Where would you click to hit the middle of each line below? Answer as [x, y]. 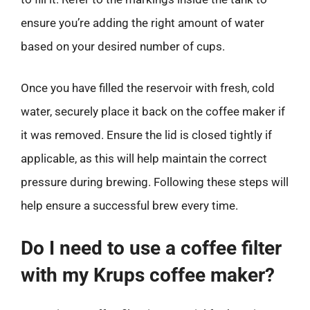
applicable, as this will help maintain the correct [144, 158]
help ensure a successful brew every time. [129, 205]
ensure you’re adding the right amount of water [143, 23]
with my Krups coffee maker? [148, 275]
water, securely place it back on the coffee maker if [153, 111]
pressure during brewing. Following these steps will [155, 182]
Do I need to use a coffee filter [151, 248]
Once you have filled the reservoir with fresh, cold [148, 88]
